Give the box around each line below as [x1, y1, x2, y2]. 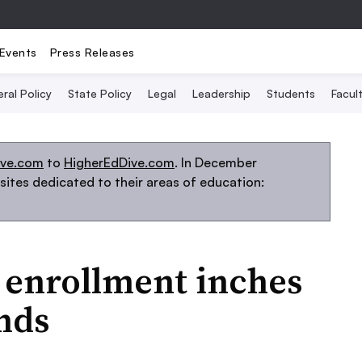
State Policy [68, 86, 132, 100]
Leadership [192, 86, 250, 100]
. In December [175, 154, 257, 170]
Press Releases [49, 44, 135, 59]
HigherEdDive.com [64, 154, 175, 170]
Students [267, 86, 315, 100]
